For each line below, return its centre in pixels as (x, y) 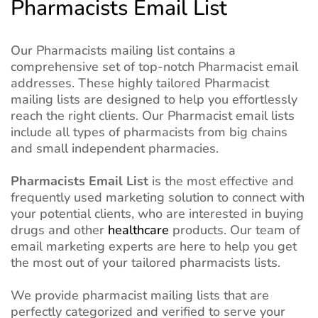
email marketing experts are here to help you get (154, 247)
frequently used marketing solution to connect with (158, 198)
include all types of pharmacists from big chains (149, 132)
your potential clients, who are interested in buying (157, 214)
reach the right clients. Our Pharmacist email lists (153, 116)
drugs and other (59, 230)
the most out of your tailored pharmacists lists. (146, 263)
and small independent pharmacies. (115, 149)
